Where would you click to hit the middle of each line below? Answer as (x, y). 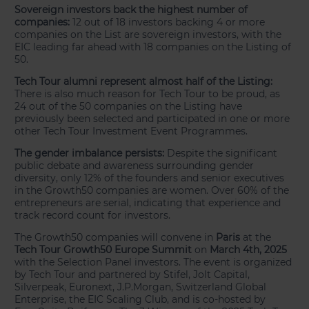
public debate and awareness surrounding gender (134, 166)
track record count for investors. (93, 216)
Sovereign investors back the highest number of (131, 10)
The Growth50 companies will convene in (116, 238)
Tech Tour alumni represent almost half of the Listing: (144, 82)
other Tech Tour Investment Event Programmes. (131, 131)
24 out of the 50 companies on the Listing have (129, 107)
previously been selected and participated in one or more (152, 119)
